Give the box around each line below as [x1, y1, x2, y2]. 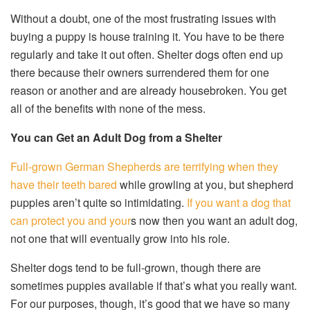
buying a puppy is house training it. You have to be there [10, 28, 284, 45]
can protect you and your [10, 212, 131, 229]
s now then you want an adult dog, [131, 212, 298, 229]
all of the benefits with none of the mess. [10, 100, 206, 117]
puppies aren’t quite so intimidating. [10, 194, 187, 211]
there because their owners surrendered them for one [10, 64, 269, 81]
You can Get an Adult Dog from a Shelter [10, 129, 222, 146]
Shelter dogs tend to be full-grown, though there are [10, 259, 261, 276]
